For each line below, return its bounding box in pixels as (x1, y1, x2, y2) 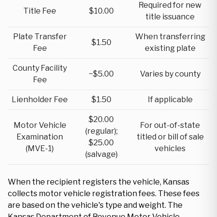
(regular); (85, 126, 118, 136)
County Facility (13, 63, 67, 73)
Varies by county (139, 69, 201, 78)
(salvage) (85, 150, 118, 159)
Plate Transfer (13, 32, 67, 41)
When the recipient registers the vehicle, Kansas (8, 177, 189, 186)
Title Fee (23, 6, 56, 15)
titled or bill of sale (136, 132, 204, 141)
